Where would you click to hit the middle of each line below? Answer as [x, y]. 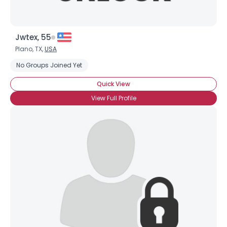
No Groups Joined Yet [49, 65]
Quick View [113, 84]
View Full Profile [113, 98]
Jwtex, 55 [33, 37]
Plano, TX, [30, 49]
